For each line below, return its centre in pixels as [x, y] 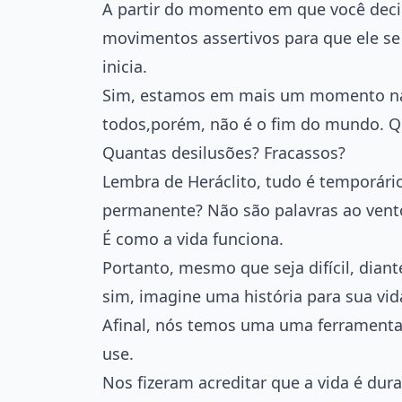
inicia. [125, 66]
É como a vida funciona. [193, 238]
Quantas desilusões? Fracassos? [224, 152]
